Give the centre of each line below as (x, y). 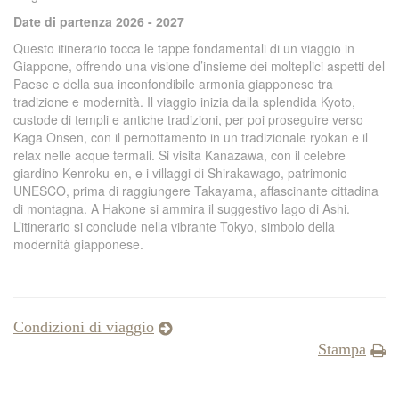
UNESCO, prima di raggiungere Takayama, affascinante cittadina (196, 191)
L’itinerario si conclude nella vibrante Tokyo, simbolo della (174, 226)
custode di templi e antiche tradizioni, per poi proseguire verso (188, 119)
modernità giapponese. (78, 244)
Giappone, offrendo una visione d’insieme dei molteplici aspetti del (199, 66)
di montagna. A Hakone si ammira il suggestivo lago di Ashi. (182, 208)
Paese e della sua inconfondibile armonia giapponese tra (173, 84)
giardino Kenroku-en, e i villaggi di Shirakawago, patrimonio (180, 173)
